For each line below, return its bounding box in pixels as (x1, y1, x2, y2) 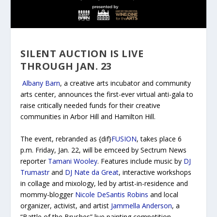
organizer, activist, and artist (20, 201, 111, 210)
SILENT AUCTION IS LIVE (20, 47, 144, 61)
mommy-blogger (20, 189, 76, 199)
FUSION (111, 134, 137, 143)
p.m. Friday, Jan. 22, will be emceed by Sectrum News (20, 145, 187, 155)
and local (148, 189, 179, 199)
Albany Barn (22, 78, 61, 88)
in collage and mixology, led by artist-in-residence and (20, 178, 188, 188)
